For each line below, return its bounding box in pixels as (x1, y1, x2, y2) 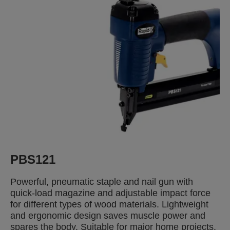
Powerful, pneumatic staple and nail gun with (10, 177, 193, 187)
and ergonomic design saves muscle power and (10, 210, 205, 221)
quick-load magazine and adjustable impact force (10, 188, 210, 198)
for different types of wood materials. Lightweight (10, 199, 208, 209)
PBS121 (10, 152, 55, 166)
